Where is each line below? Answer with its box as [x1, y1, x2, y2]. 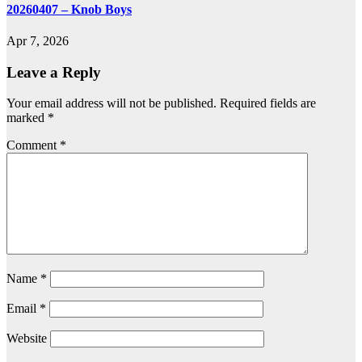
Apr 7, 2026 [6, 34, 69, 48]
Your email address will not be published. [6, 96, 217, 111]
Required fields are [220, 96, 316, 111]
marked [6, 111, 48, 125]
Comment [6, 138, 60, 153]
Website [6, 331, 47, 346]
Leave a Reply [6, 63, 101, 81]
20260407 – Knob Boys [6, 2, 132, 16]
